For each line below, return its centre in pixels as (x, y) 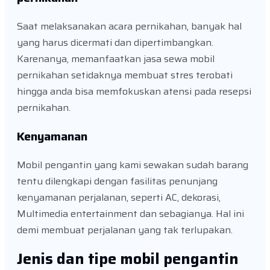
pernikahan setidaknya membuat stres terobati (125, 75)
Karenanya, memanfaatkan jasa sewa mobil (116, 58)
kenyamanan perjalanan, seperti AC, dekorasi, (119, 197)
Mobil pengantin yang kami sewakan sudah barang (133, 165)
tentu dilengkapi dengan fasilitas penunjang (117, 181)
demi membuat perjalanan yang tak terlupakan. (125, 230)
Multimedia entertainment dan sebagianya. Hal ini (130, 213)
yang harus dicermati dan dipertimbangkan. (115, 42)
